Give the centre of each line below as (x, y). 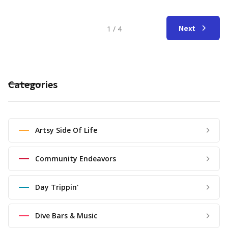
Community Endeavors (76, 158)
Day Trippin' (57, 187)
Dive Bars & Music (66, 215)
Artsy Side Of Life (66, 130)
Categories (33, 84)
